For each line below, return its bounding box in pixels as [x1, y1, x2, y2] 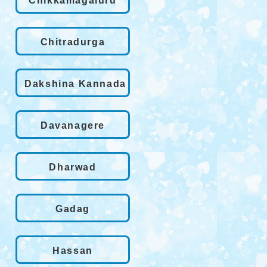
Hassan [52, 245, 93, 256]
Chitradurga [40, 36, 105, 47]
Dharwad [49, 162, 97, 172]
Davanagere [41, 120, 105, 131]
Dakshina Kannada [24, 78, 126, 89]
